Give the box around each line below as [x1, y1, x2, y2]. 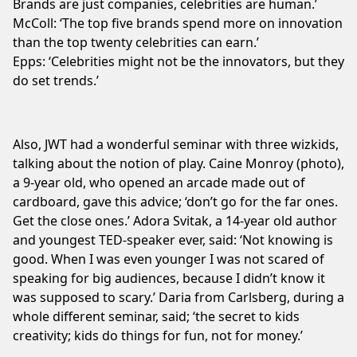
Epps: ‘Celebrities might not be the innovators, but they [13, 52, 344, 70]
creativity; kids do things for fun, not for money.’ [13, 326, 303, 344]
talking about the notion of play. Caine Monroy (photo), [13, 154, 344, 172]
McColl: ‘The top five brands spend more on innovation [13, 14, 343, 32]
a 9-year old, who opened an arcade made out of [13, 173, 305, 191]
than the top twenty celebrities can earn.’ [13, 33, 259, 51]
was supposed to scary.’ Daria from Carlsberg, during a [13, 288, 344, 306]
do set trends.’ [13, 71, 99, 89]
